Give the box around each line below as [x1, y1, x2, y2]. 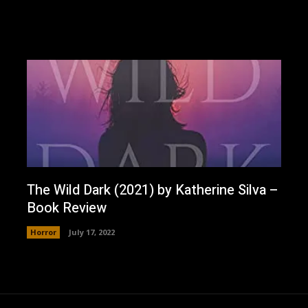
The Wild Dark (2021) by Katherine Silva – [26, 179, 278, 200]
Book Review [26, 197, 107, 218]
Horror [30, 226, 56, 237]
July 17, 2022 [68, 226, 115, 237]
